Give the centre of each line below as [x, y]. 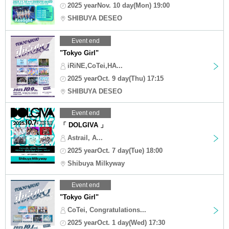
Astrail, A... [85, 138]
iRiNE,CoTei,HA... [95, 65]
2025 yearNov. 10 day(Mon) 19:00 [119, 5]
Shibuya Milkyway [96, 163]
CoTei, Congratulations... [107, 210]
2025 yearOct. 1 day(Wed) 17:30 [116, 222]
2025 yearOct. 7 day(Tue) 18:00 [115, 150]
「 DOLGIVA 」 [83, 125]
